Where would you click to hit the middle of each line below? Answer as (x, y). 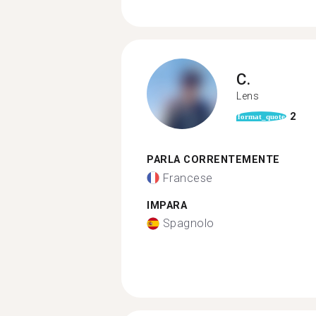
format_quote (261, 116)
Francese (188, 178)
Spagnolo (188, 223)
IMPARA (167, 205)
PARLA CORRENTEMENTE (213, 160)
